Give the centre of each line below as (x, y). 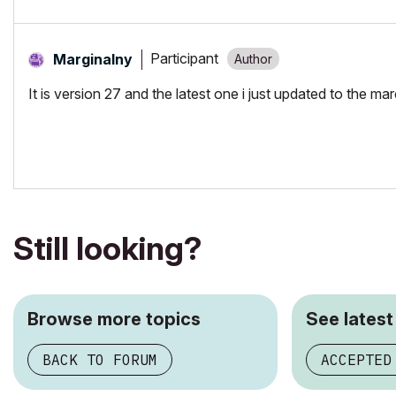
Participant (184, 59)
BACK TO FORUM (100, 359)
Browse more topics (114, 319)
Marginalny (93, 59)
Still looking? (107, 248)
